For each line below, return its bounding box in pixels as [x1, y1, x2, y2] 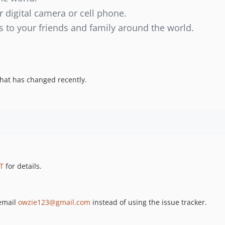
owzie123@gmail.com [18, 197, 90, 207]
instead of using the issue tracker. [90, 197, 207, 207]
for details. [4, 161, 42, 171]
